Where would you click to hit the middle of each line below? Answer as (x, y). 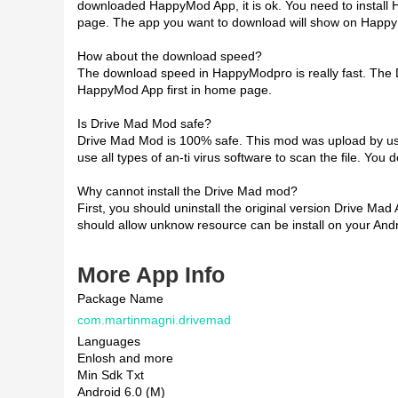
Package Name (120, 298)
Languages (109, 341)
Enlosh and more (125, 358)
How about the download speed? (170, 56)
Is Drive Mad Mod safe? (144, 123)
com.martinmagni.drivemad (154, 320)
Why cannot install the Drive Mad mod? (187, 191)
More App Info (151, 275)
